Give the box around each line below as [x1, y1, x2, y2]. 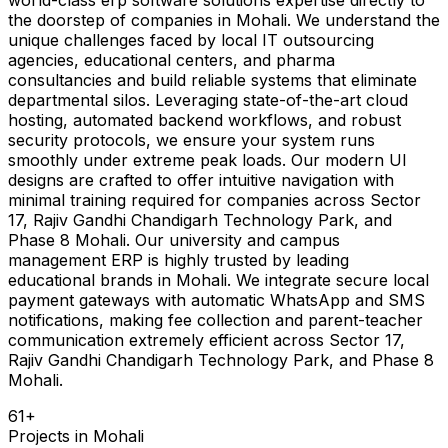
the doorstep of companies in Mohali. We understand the [8, 9, 440, 30]
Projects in [8, 425, 93, 446]
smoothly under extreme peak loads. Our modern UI [8, 149, 407, 170]
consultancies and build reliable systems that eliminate [8, 69, 417, 90]
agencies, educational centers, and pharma [8, 49, 335, 70]
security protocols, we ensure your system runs [8, 129, 375, 150]
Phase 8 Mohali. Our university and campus [8, 229, 340, 250]
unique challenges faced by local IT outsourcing [8, 29, 374, 50]
